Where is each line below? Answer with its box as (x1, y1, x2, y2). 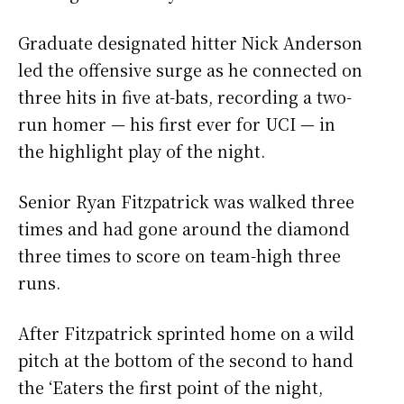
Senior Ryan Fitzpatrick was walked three (18, 189, 354, 214)
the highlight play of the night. (18, 139, 265, 163)
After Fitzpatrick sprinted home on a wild (18, 321, 354, 345)
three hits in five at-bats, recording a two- (18, 85, 352, 109)
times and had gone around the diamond (18, 216, 350, 241)
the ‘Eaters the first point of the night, (18, 375, 323, 399)
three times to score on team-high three (18, 243, 341, 268)
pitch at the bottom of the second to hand (18, 348, 353, 372)
